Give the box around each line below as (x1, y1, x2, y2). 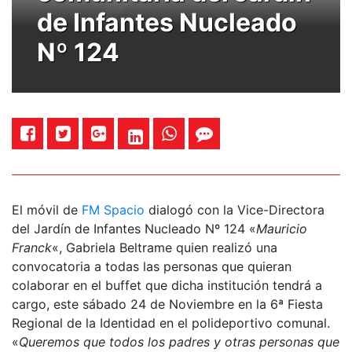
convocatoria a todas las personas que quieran (12, 258, 291, 274)
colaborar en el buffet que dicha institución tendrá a (12, 277, 322, 293)
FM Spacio (82, 201, 145, 218)
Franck (12, 239, 52, 255)
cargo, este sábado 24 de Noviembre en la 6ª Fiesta (12, 295, 323, 312)
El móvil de (12, 201, 82, 218)
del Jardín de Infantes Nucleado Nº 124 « (12, 220, 256, 236)
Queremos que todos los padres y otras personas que (19, 333, 339, 350)
